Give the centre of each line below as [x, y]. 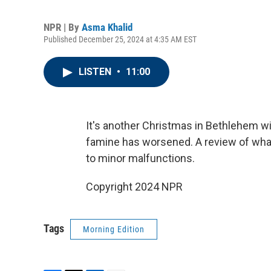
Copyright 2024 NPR [134, 187]
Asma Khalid [107, 27]
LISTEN [96, 72]
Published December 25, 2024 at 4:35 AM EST [120, 39]
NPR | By [63, 27]
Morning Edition [114, 229]
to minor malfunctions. [140, 158]
